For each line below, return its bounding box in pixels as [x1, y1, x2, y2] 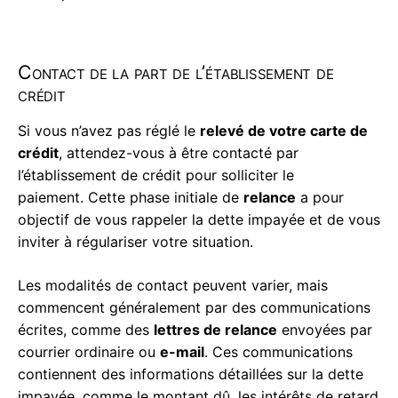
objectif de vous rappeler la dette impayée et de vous [18, 211, 380, 229]
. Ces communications [204, 343, 353, 362]
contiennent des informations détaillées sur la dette [18, 365, 363, 384]
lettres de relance [154, 321, 277, 339]
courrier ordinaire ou [18, 343, 160, 362]
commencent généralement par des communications [18, 298, 370, 317]
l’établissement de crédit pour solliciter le [18, 166, 294, 185]
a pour [296, 188, 344, 207]
